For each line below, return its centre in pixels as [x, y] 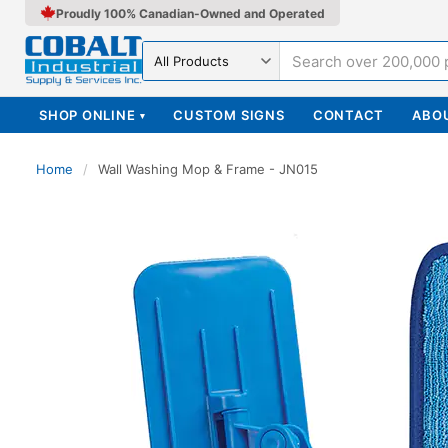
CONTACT [348, 115]
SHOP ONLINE [87, 115]
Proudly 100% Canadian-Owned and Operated [190, 13]
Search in [176, 69]
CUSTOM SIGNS [229, 115]
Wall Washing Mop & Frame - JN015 [208, 169]
